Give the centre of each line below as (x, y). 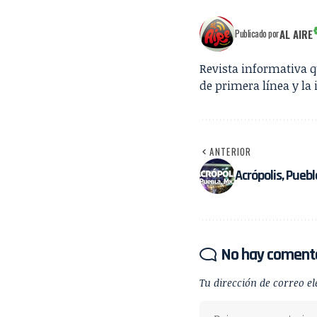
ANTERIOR (231, 151)
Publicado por (257, 34)
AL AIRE (296, 34)
